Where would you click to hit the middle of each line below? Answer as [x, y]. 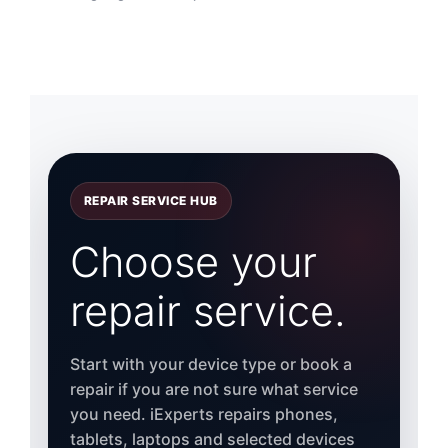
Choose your [193, 262]
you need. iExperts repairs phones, [203, 414]
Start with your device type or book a [210, 364]
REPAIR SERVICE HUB [150, 201]
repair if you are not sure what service [213, 389]
